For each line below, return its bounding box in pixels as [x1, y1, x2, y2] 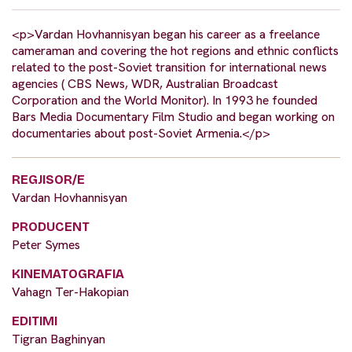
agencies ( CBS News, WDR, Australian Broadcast [12, 75, 278, 93]
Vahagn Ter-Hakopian [12, 284, 129, 301]
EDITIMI [12, 313, 57, 329]
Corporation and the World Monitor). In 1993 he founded [12, 92, 317, 109]
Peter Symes [12, 236, 80, 254]
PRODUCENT [12, 219, 90, 235]
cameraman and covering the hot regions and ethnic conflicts [12, 42, 339, 60]
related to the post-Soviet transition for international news [12, 59, 327, 76]
